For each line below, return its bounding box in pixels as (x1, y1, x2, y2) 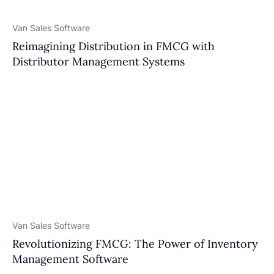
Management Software (12, 252, 128, 266)
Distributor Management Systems (12, 54, 185, 68)
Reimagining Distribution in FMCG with (12, 39, 215, 53)
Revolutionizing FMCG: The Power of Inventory (12, 237, 258, 251)
